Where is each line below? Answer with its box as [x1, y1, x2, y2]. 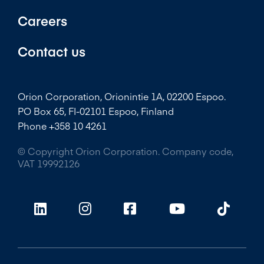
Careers [18, 12, 67, 30]
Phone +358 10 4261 [18, 119, 107, 133]
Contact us [18, 42, 85, 61]
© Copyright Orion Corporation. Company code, [18, 144, 233, 158]
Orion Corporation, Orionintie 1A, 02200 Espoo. [18, 90, 226, 103]
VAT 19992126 [18, 157, 80, 170]
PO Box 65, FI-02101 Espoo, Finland [18, 104, 176, 118]
